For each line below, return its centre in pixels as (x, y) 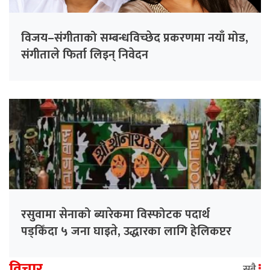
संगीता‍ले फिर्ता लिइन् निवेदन (85, 55)
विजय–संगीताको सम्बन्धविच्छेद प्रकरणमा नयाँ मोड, (135, 38)
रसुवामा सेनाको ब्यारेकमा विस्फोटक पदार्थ (115, 215)
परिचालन (43, 249)
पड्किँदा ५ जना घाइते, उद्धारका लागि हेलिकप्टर (126, 232)
